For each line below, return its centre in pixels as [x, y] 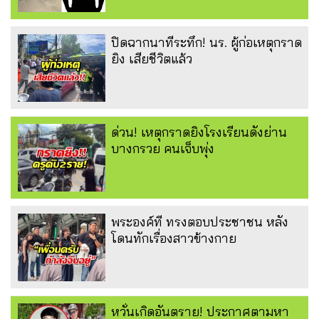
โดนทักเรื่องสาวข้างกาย [174, 238]
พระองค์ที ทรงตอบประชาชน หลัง [200, 221]
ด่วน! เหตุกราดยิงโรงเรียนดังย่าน [199, 132]
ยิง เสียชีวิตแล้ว [152, 58]
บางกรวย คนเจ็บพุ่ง [163, 148]
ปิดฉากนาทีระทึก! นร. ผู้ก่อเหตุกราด [206, 42]
